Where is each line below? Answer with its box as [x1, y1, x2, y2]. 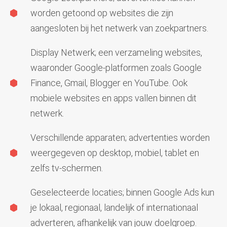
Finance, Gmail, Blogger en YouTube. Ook [30, 77, 187, 88]
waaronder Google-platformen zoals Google [30, 62, 202, 73]
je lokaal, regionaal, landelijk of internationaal [30, 202, 198, 213]
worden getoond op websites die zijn [30, 7, 173, 18]
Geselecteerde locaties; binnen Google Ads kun [30, 186, 214, 198]
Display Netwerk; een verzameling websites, [30, 47, 202, 58]
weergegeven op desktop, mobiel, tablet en [30, 147, 199, 158]
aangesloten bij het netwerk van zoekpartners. [30, 22, 208, 33]
